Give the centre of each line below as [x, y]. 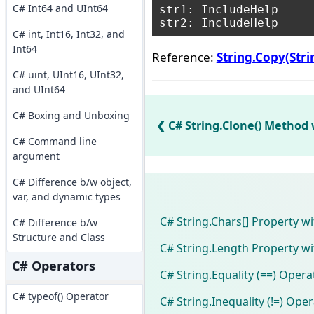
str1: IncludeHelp [218, 9]
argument [36, 156]
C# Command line [54, 141]
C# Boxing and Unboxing [71, 115]
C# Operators [53, 266]
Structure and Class [59, 237]
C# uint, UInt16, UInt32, [68, 75]
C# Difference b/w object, [72, 182]
